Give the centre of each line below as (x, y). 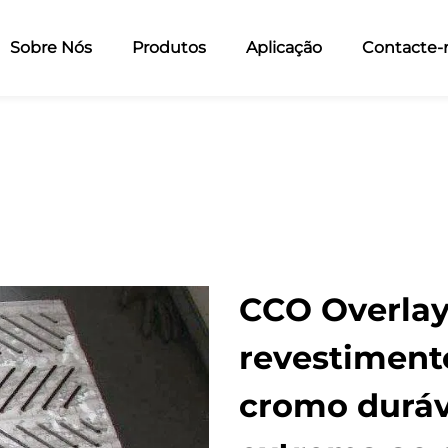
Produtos (168, 47)
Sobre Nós (50, 47)
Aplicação (283, 47)
